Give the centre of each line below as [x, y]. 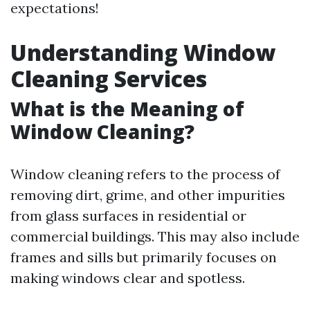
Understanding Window [143, 52]
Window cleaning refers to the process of [145, 174]
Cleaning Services [109, 79]
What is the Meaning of [127, 109]
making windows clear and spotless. [128, 278]
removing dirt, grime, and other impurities [148, 195]
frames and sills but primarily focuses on [144, 257]
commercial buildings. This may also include [155, 236]
